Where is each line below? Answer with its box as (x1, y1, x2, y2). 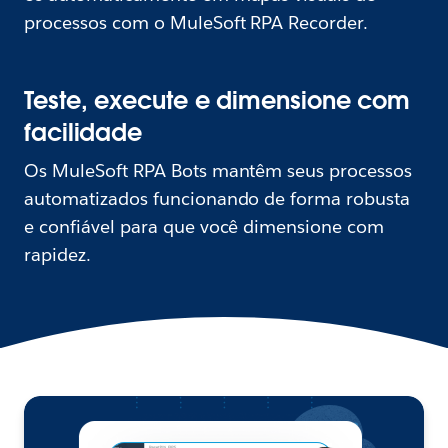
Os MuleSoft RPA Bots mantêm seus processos (24, 159, 413, 183)
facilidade (24, 117, 143, 149)
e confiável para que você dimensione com (24, 215, 385, 239)
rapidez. (24, 243, 91, 267)
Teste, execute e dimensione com (24, 85, 411, 117)
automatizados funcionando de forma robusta (24, 187, 411, 211)
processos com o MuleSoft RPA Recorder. (24, 11, 369, 35)
